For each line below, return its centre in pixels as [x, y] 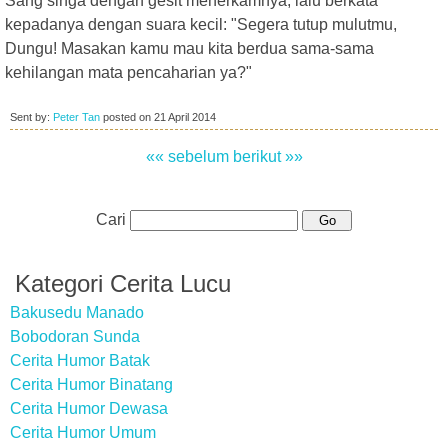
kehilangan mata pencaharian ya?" [128, 72]
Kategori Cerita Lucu [123, 283]
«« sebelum [187, 156]
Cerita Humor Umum [83, 432]
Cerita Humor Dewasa [89, 408]
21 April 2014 [185, 117]
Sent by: [31, 117]
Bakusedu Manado [77, 312]
